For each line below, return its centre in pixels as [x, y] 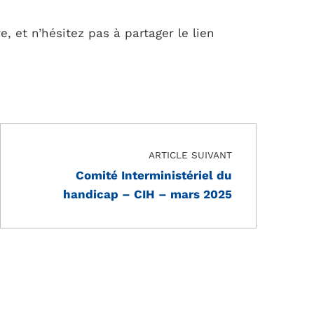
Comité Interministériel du [153, 175]
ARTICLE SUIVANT [190, 155]
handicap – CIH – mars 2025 [147, 194]
